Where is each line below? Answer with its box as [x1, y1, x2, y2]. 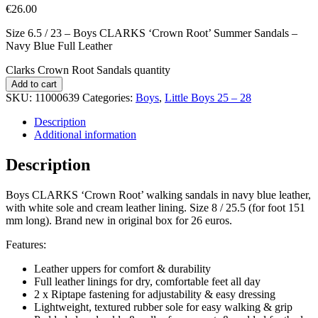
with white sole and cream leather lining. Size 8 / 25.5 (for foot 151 [6, 202, 305, 214]
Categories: [82, 92, 136, 104]
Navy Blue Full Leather [6, 40, 112, 53]
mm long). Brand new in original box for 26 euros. [6, 214, 232, 227]
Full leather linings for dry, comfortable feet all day [34, 275, 261, 288]
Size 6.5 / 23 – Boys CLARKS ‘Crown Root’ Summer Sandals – [6, 27, 297, 40]
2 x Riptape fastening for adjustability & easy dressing [34, 288, 275, 301]
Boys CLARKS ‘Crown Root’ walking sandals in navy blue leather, [6, 189, 311, 202]
